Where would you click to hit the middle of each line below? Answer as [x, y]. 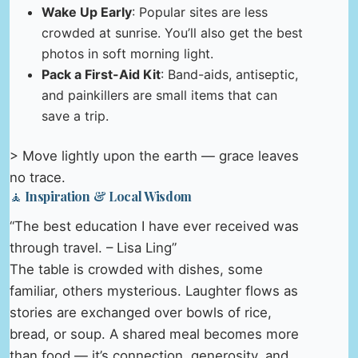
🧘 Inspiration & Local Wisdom [101, 196]
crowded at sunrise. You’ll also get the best [172, 32]
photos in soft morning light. [127, 53]
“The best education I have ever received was [154, 227]
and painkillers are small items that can [159, 95]
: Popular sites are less [200, 12]
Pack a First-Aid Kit [101, 74]
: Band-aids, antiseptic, [229, 74]
